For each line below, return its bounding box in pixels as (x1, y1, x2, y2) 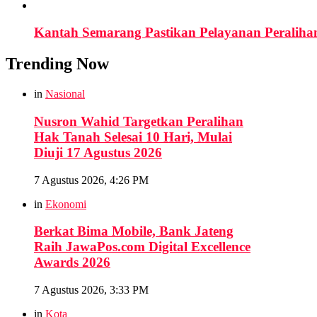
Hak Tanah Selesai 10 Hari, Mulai (34, 129, 232, 144)
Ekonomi (45, 197, 86, 210)
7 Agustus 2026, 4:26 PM (34, 173, 149, 186)
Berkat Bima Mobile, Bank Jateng (34, 224, 234, 239)
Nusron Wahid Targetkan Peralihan (34, 113, 243, 129)
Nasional (45, 88, 85, 100)
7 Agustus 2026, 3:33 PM (34, 284, 149, 296)
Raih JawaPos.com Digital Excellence (34, 239, 250, 255)
